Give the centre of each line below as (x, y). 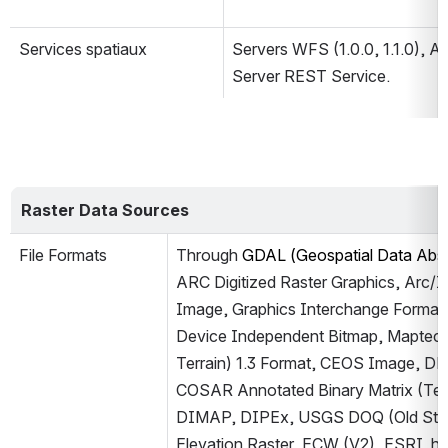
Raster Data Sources (104, 209)
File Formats (63, 255)
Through (209, 255)
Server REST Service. (311, 76)
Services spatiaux (83, 49)
